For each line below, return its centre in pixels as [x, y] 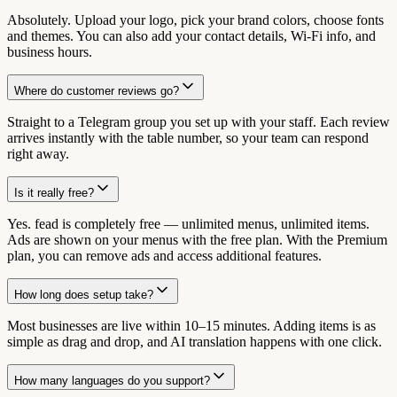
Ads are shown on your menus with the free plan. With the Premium [197, 239]
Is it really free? [54, 192]
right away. [38, 153]
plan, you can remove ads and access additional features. [164, 255]
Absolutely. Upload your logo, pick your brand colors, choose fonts [195, 19]
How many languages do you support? [112, 380]
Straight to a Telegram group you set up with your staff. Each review [198, 121]
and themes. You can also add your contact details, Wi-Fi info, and [191, 35]
